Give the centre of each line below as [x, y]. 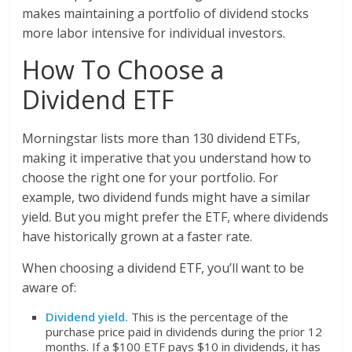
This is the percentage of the [210, 317]
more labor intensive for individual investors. [154, 33]
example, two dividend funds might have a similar [167, 197]
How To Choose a [123, 70]
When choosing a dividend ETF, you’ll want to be [163, 268]
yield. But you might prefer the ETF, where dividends [176, 217]
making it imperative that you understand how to [167, 158]
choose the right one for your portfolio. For [150, 178]
